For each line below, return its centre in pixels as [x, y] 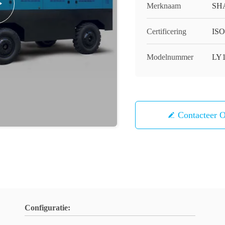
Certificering [166, 31]
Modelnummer [170, 57]
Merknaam [164, 6]
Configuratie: [47, 208]
